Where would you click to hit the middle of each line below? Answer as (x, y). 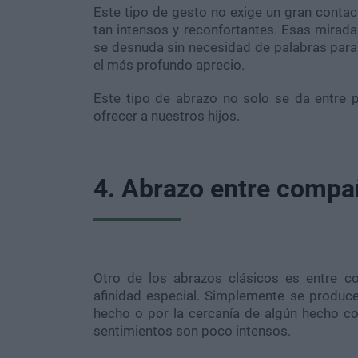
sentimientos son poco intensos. (192, 330)
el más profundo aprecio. (169, 64)
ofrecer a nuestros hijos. (167, 115)
